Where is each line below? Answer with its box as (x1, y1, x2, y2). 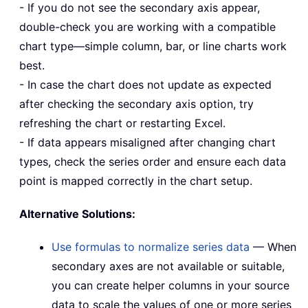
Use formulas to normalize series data (52, 240, 250, 254)
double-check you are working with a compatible (19, 20, 276, 34)
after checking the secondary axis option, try (19, 97, 254, 111)
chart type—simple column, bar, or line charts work (19, 39, 287, 54)
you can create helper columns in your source (52, 278, 289, 293)
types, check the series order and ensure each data (19, 155, 286, 169)
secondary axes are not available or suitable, (52, 259, 285, 274)
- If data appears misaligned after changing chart (19, 135, 276, 150)
